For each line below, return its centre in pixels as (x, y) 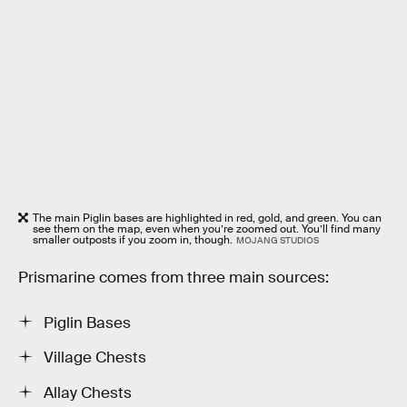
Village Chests (95, 358)
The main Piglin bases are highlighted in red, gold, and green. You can (207, 218)
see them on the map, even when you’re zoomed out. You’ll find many (207, 229)
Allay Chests (88, 393)
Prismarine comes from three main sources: (174, 278)
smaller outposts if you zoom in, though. (133, 240)
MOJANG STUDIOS (277, 241)
